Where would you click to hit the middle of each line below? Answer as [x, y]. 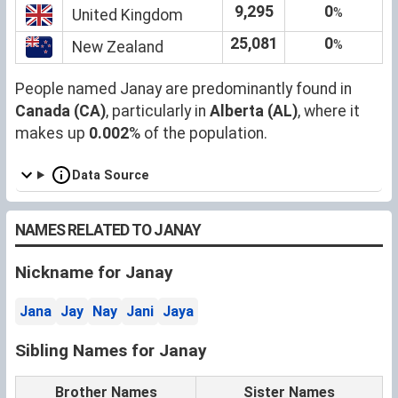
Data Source [111, 175]
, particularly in [158, 111]
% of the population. [198, 133]
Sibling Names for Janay [111, 350]
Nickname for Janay [94, 272]
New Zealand [118, 47]
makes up [52, 133]
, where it [329, 111]
